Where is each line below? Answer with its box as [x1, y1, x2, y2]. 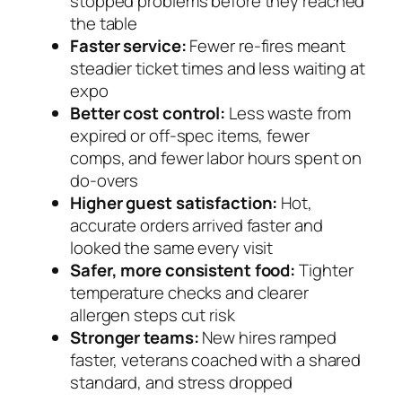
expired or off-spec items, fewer [70, 124, 310, 148]
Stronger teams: [70, 326, 199, 350]
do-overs [70, 169, 139, 193]
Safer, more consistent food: [70, 258, 296, 283]
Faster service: [70, 34, 187, 58]
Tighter [295, 258, 354, 283]
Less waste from [225, 101, 351, 126]
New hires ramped [198, 326, 336, 350]
